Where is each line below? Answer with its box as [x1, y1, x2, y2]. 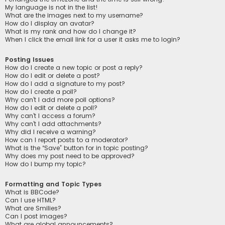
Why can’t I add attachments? [5, 119, 101, 128]
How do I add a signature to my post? [5, 79, 125, 88]
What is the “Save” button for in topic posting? [5, 143, 148, 152]
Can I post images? [5, 212, 67, 221]
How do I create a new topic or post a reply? [5, 63, 143, 72]
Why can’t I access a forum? [5, 111, 95, 120]
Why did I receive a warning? [5, 127, 96, 136]
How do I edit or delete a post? [5, 71, 100, 80]
